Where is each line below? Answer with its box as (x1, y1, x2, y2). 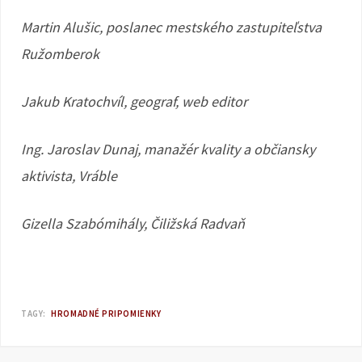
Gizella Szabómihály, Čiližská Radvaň (21, 214, 245, 233)
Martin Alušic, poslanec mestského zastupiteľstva (21, 18, 322, 36)
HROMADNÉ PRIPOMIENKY (51, 308, 162, 319)
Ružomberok (21, 44, 99, 63)
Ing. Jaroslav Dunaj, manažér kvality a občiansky (21, 140, 315, 158)
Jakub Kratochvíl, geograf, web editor (21, 92, 247, 111)
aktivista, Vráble (21, 166, 117, 185)
